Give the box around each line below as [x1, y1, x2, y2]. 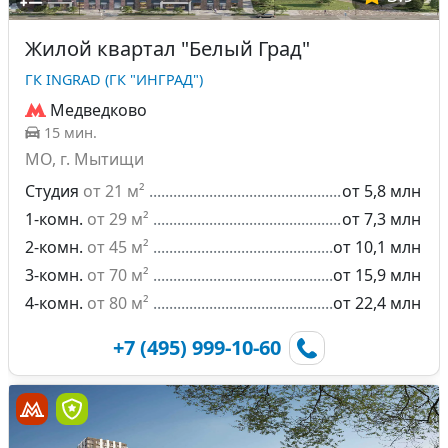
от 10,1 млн [333, 236, 421, 258]
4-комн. [25, 292, 83, 314]
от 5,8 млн [342, 180, 421, 202]
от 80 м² [87, 292, 149, 314]
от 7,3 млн [342, 208, 421, 230]
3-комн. [25, 264, 83, 286]
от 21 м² [83, 180, 145, 202]
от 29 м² [87, 208, 149, 230]
